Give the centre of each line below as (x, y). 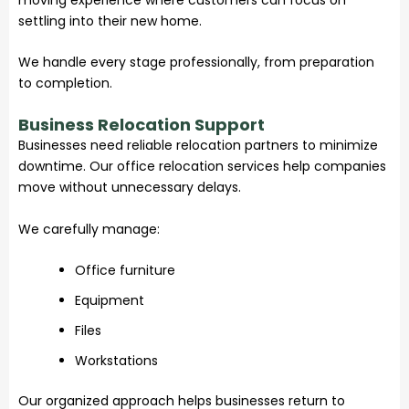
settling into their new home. (110, 21)
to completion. (65, 84)
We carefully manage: (89, 229)
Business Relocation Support (142, 125)
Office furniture (125, 271)
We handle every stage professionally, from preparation (196, 63)
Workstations (116, 361)
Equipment (110, 301)
